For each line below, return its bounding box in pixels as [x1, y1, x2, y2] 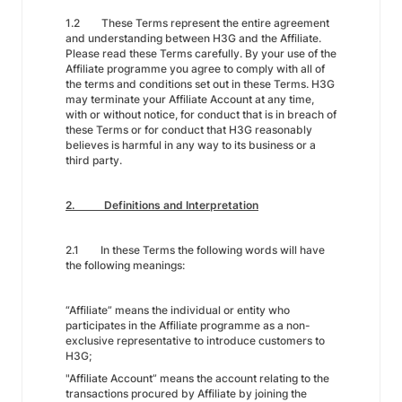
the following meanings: [66, 258, 185, 272]
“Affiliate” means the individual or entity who [66, 303, 290, 317]
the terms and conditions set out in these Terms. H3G [66, 77, 335, 91]
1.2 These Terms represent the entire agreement [66, 16, 329, 30]
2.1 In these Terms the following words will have [66, 243, 325, 257]
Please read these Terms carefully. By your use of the [66, 47, 336, 60]
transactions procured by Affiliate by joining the [66, 387, 307, 400]
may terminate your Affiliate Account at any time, [66, 92, 314, 106]
